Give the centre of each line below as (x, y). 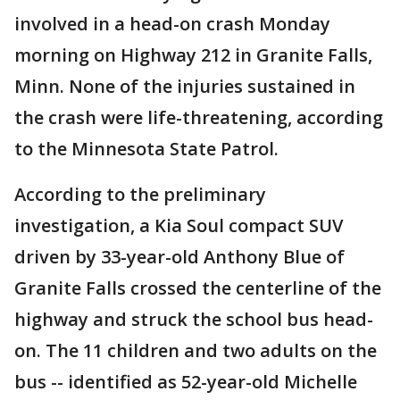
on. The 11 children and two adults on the (196, 350)
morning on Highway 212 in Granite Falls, (193, 55)
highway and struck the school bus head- (194, 319)
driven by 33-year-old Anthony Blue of (179, 257)
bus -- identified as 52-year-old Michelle (186, 382)
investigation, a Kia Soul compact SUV (179, 225)
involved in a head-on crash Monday (172, 24)
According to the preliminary (140, 194)
